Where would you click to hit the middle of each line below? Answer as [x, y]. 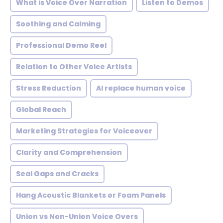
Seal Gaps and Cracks [57, 174]
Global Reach [41, 110]
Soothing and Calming [58, 24]
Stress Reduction [49, 88]
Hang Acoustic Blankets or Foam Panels [91, 195]
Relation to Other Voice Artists [74, 67]
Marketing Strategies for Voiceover [84, 131]
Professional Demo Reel [61, 45]
